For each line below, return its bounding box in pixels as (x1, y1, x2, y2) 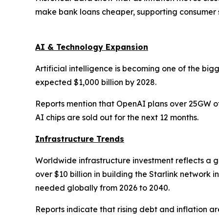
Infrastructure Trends (35, 134, 124, 144)
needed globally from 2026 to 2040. (35, 183, 174, 193)
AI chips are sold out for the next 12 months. (35, 112, 202, 122)
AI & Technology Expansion (35, 42, 148, 52)
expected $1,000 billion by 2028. (35, 77, 158, 87)
